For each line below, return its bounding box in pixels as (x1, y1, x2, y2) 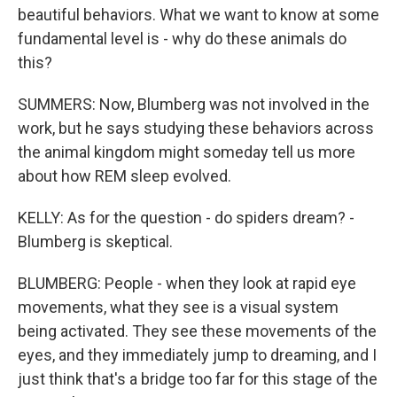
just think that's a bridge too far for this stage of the (18, 370, 378, 388)
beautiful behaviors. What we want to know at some (18, 5, 379, 24)
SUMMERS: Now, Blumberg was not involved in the (18, 95, 370, 113)
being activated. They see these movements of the (18, 322, 377, 340)
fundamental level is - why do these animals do (18, 29, 346, 48)
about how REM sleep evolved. (18, 167, 231, 185)
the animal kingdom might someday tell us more (18, 143, 355, 161)
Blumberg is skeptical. (18, 232, 173, 251)
